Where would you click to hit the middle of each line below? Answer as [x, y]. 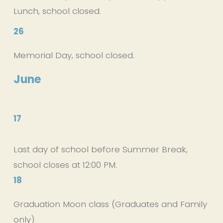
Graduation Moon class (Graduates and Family [110, 204]
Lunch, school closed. [57, 11]
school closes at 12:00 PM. [66, 165]
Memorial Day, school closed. [74, 55]
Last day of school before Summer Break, [100, 149]
